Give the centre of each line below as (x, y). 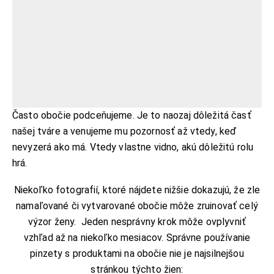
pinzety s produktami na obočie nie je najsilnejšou (137, 254)
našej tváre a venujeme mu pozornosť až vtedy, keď (124, 131)
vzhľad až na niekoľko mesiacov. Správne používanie (137, 238)
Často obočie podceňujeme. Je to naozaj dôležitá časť (132, 115)
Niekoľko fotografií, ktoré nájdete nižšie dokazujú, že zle (137, 190)
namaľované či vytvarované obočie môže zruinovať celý (137, 206)
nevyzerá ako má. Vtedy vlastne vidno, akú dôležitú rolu (133, 147)
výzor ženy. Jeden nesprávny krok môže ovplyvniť (137, 222)
